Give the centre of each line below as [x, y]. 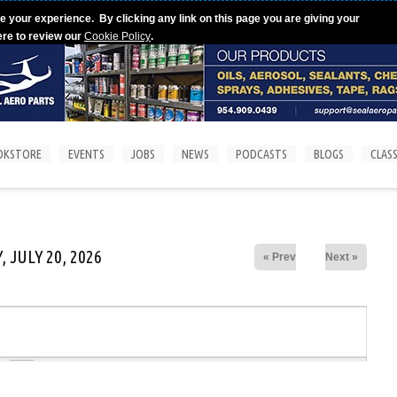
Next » [342, 257]
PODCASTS [261, 154]
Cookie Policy [118, 36]
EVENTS [86, 154]
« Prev [280, 257]
